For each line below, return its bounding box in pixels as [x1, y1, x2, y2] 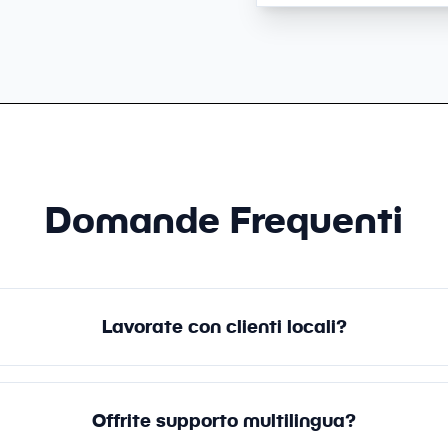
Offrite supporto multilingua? [92, 410, 357, 431]
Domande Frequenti [45, 198, 403, 241]
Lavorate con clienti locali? [101, 316, 347, 337]
